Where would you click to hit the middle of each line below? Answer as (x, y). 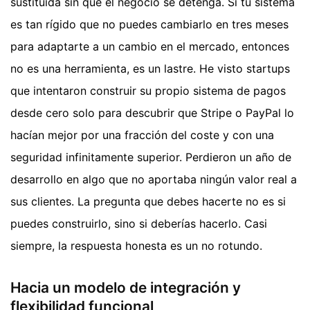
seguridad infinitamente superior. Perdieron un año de (151, 157)
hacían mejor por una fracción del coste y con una (142, 135)
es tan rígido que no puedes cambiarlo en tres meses (149, 24)
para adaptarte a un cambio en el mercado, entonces (150, 46)
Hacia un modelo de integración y (126, 287)
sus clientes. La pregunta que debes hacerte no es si (148, 201)
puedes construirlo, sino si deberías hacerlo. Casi (139, 223)
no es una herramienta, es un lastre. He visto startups (150, 68)
